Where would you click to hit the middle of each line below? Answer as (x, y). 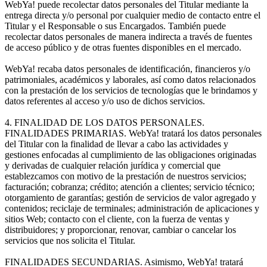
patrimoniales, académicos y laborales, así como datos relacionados (130, 79)
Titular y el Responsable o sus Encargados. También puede (115, 26)
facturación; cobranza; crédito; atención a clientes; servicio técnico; (130, 187)
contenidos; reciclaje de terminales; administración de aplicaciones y (132, 208)
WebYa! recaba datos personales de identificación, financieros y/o (128, 69)
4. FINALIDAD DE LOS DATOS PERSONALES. (105, 122)
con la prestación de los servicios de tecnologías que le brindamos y (131, 90)
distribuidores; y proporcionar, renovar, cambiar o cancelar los (120, 229)
